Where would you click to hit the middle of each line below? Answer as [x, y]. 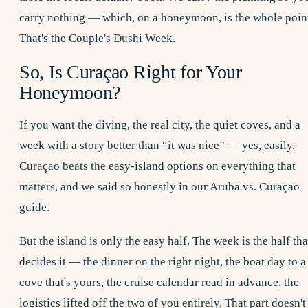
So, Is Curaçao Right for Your [131, 72]
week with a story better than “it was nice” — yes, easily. [157, 145]
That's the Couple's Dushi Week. [97, 38]
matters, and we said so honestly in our [113, 186]
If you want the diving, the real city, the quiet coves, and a [160, 124]
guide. [34, 207]
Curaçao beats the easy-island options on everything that [157, 166]
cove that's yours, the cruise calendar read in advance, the [159, 282]
